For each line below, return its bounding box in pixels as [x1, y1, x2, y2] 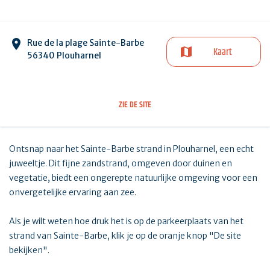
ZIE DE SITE [119, 98, 151, 112]
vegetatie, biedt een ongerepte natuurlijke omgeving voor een [9, 172, 257, 184]
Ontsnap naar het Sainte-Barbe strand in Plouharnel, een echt [9, 143, 254, 155]
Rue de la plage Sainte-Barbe [27, 37, 144, 49]
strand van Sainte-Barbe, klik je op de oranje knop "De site [9, 230, 241, 242]
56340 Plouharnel [27, 50, 101, 61]
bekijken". [9, 245, 49, 256]
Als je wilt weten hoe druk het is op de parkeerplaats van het [9, 216, 243, 227]
